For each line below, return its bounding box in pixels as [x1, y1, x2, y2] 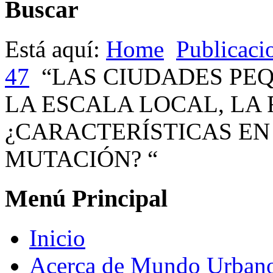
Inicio [29, 224, 85, 251]
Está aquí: [5, 36, 106, 63]
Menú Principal [5, 184, 168, 212]
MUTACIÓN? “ [5, 146, 158, 172]
